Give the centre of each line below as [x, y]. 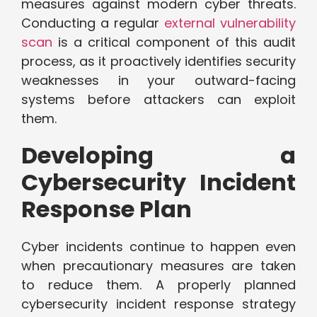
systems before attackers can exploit [158, 100]
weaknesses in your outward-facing [158, 81]
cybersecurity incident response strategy [158, 304]
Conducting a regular [93, 23]
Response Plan [106, 209]
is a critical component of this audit [174, 42]
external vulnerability [230, 23]
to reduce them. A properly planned [158, 285]
